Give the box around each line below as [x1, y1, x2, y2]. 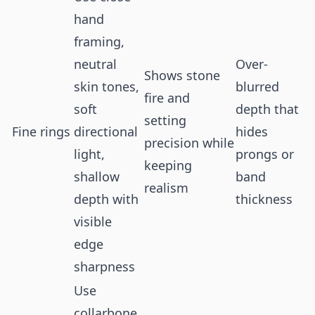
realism [144, 179, 188, 196]
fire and [144, 89, 190, 106]
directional [74, 123, 138, 140]
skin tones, [74, 78, 139, 95]
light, [74, 146, 105, 162]
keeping [144, 157, 192, 174]
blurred [236, 78, 279, 95]
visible [74, 213, 112, 230]
